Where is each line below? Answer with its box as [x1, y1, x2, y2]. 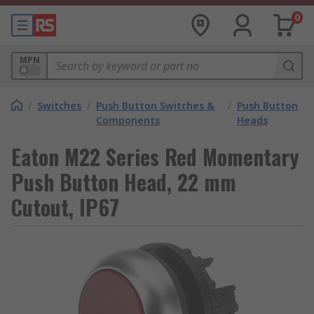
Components [96, 114, 160, 127]
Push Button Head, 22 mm [11, 166, 236, 198]
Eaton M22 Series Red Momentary [11, 141, 299, 172]
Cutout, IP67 [11, 191, 119, 223]
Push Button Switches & [96, 99, 214, 112]
